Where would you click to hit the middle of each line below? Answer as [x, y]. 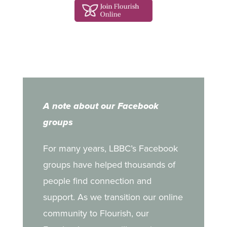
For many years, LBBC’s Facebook [110, 148]
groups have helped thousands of [109, 165]
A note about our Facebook [101, 106]
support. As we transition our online [113, 197]
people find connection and [97, 181]
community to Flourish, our [96, 213]
